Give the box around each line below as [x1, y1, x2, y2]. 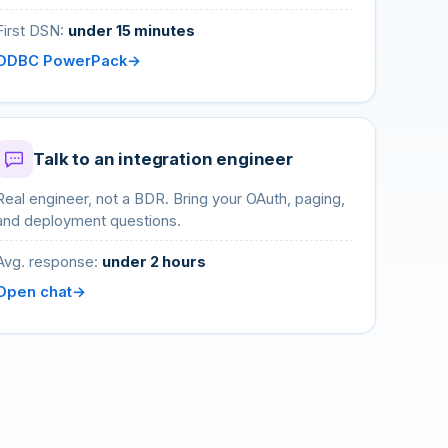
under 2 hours [102, 253, 207, 271]
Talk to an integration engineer [33, 149, 293, 169]
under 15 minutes [68, 22, 196, 40]
